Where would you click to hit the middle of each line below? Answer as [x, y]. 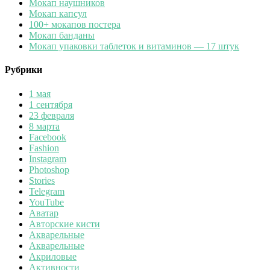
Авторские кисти [64, 224]
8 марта [44, 126]
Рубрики [24, 70]
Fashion [44, 148]
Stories [42, 180]
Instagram [48, 159]
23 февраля [52, 115]
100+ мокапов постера [75, 25]
